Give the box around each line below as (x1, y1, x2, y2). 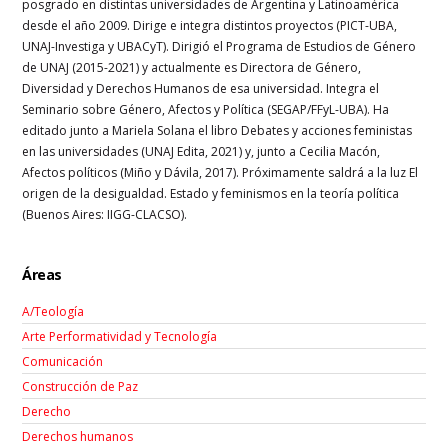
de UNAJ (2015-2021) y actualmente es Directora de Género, (22, 58, 362, 76)
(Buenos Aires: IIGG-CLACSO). (22, 205, 188, 223)
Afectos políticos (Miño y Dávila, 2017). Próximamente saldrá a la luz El (22, 163, 419, 181)
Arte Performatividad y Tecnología (22, 327, 218, 345)
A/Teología (22, 302, 85, 320)
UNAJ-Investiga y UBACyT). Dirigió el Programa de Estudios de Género (22, 37, 417, 55)
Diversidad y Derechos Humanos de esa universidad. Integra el (22, 79, 380, 97)
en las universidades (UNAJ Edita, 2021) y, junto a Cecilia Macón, (22, 142, 381, 160)
